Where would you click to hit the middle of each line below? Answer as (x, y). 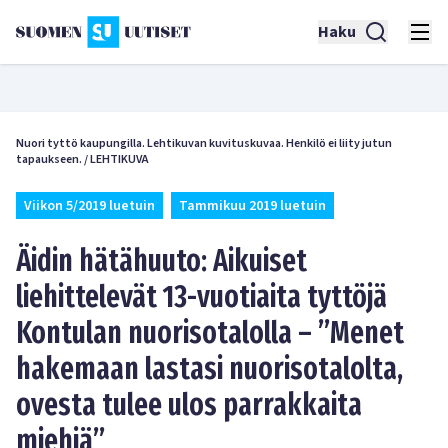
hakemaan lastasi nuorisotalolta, (209, 369)
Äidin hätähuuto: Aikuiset (161, 261)
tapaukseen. (49, 159)
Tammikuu (212, 206)
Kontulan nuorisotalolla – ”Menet (210, 333)
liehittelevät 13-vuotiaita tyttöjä (201, 297)
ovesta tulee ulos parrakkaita (189, 405)
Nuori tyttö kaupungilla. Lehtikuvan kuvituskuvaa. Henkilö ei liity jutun (204, 143)
